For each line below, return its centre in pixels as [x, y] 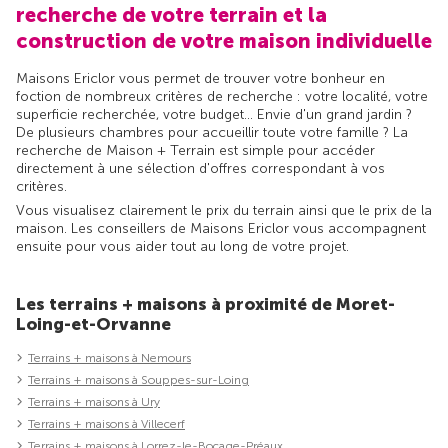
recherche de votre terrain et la [171, 15]
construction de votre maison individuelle [224, 41]
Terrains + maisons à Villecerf [106, 424]
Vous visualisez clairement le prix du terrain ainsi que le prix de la [224, 211]
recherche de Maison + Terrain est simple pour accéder [195, 151]
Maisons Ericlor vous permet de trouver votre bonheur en [200, 79]
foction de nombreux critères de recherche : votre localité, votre [222, 97]
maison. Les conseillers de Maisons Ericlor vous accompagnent [221, 229]
